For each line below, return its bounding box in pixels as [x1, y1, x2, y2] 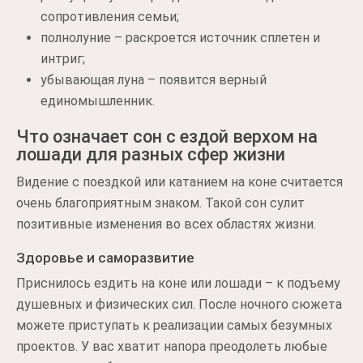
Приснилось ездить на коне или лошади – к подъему [16, 275, 340, 291]
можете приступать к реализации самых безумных [16, 317, 332, 333]
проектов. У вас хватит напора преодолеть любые [16, 338, 327, 354]
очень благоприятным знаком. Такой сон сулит [16, 194, 305, 211]
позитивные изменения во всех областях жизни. [16, 216, 316, 232]
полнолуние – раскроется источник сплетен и [41, 29, 320, 45]
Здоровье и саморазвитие [16, 249, 194, 266]
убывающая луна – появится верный [41, 71, 267, 88]
